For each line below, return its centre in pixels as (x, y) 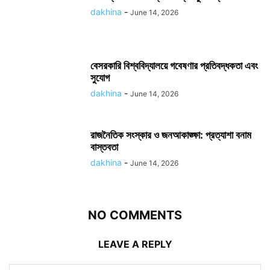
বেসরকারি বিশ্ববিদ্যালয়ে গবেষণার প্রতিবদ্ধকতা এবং (174, 66)
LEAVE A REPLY (135, 244)
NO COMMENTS (135, 215)
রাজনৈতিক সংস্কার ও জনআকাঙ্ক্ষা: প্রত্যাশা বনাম (171, 135)
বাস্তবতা (104, 147)
